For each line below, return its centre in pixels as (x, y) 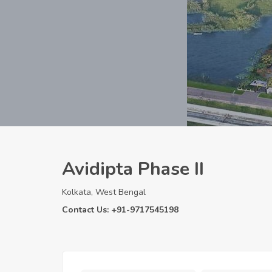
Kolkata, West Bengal (104, 192)
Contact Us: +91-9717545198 (120, 209)
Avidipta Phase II (133, 169)
